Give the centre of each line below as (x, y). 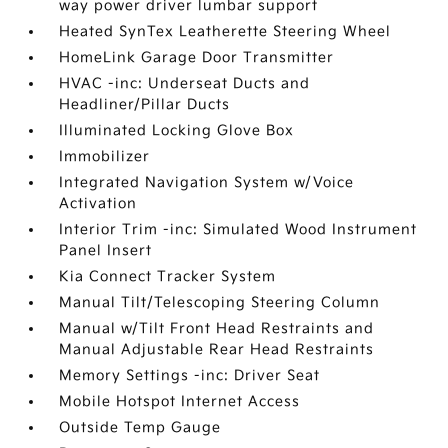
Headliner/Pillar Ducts (145, 104)
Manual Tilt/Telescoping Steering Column (220, 302)
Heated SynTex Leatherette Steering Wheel (225, 31)
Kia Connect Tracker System (168, 276)
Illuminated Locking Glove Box (177, 130)
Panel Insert (106, 250)
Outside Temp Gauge (140, 427)
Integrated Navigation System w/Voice (207, 182)
